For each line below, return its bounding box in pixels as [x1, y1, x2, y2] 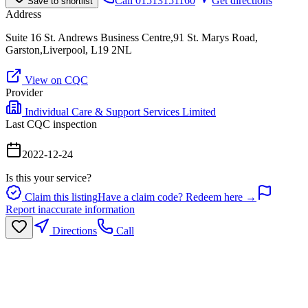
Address [5, 8, 41, 20]
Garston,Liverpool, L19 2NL [5, 43, 132, 56]
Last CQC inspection [5, 118, 97, 130]
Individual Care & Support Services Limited [25, 105, 216, 118]
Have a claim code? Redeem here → [98, 190, 256, 203]
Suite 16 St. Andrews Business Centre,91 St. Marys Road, [5, 31, 258, 43]
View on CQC [22, 74, 88, 86]
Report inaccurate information [5, 203, 135, 215]
